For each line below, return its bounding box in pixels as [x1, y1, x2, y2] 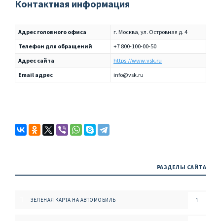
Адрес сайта [18, 57, 54, 64]
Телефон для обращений [18, 42, 92, 50]
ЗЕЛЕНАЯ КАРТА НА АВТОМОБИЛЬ [31, 196, 116, 203]
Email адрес [18, 71, 53, 78]
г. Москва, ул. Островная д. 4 [113, 28, 187, 36]
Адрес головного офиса [18, 28, 86, 36]
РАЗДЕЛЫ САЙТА [156, 163, 206, 171]
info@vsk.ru [113, 71, 144, 78]
